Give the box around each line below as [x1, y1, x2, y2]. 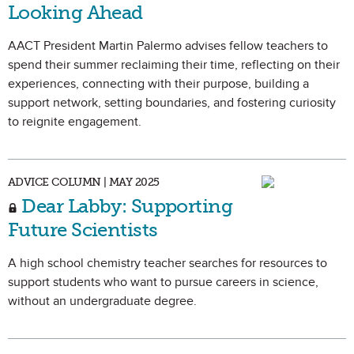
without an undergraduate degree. [8, 293, 197, 309]
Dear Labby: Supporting [17, 194, 233, 217]
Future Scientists [8, 218, 158, 241]
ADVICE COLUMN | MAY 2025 [8, 175, 160, 189]
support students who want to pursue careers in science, [8, 274, 318, 290]
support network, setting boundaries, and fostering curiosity [8, 95, 336, 111]
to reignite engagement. [8, 114, 141, 130]
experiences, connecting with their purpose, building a [8, 76, 309, 92]
